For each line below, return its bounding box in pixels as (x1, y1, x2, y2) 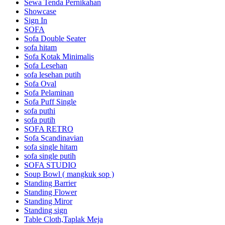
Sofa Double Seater (24, 34, 86, 43)
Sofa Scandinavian (24, 134, 83, 143)
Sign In (24, 16, 47, 25)
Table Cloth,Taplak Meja (24, 215, 103, 224)
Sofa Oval (24, 79, 56, 88)
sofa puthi (24, 106, 55, 116)
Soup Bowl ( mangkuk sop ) (24, 170, 114, 179)
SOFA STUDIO (24, 161, 76, 170)
